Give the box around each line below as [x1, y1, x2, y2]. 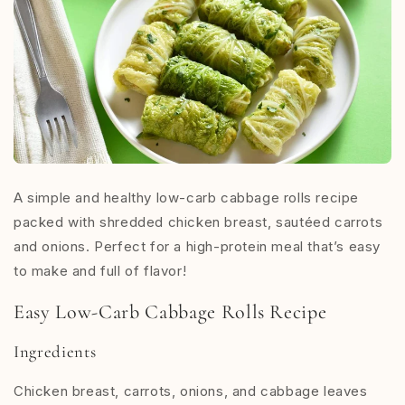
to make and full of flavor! [14, 261, 187, 279]
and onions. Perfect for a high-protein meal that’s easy [14, 237, 381, 255]
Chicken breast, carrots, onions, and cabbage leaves [14, 382, 368, 400]
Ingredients [14, 341, 97, 362]
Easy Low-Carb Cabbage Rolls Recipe [14, 299, 327, 324]
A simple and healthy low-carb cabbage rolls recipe [14, 188, 360, 206]
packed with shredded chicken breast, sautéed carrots [14, 212, 383, 231]
